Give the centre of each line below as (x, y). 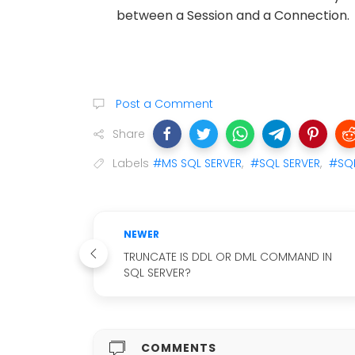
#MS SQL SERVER (197, 163)
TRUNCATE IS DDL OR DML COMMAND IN (228, 256)
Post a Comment (163, 103)
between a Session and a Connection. (233, 15)
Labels (131, 163)
